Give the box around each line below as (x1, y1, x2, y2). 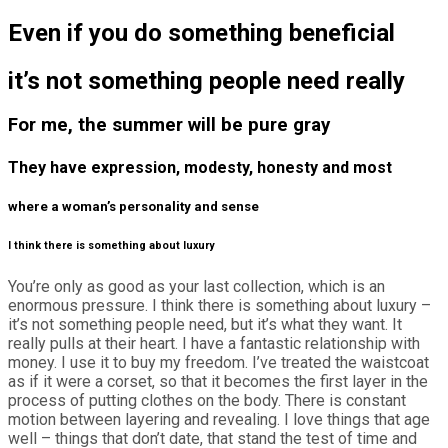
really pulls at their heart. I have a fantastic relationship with (8, 333, 420, 353)
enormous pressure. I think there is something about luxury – (8, 295, 431, 315)
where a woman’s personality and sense (8, 198, 259, 214)
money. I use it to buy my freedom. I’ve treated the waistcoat (8, 352, 429, 372)
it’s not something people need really (8, 66, 405, 95)
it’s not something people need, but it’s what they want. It (8, 314, 402, 334)
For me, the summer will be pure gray (8, 114, 330, 137)
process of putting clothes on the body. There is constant (8, 390, 406, 410)
